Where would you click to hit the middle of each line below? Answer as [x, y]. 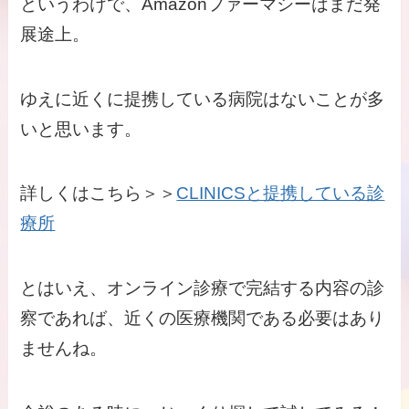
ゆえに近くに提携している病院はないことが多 [203, 99]
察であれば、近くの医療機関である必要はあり [203, 318]
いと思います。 [81, 129]
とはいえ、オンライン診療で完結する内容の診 [203, 288]
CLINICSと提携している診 [281, 194]
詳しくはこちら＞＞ [99, 194]
